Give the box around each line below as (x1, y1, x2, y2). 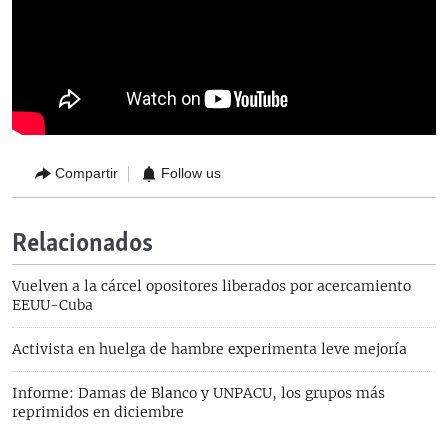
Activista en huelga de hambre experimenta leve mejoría (12, 339, 407, 358)
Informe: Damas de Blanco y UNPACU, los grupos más (12, 383, 385, 402)
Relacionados (12, 227, 153, 261)
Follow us (161, 165, 221, 181)
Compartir (55, 165, 118, 181)
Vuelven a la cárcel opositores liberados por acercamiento (12, 276, 411, 295)
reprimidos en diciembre (12, 402, 184, 421)
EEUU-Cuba (12, 295, 93, 314)
